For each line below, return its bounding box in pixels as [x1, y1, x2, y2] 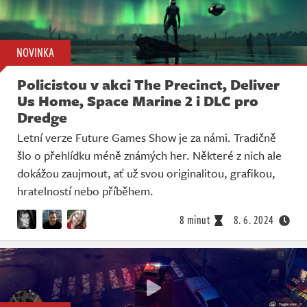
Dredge [17, 106, 67, 127]
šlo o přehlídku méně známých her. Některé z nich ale [17, 146, 282, 164]
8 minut [179, 211, 210, 228]
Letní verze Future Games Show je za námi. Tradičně [17, 128, 276, 146]
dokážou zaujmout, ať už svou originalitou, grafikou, [17, 164, 275, 182]
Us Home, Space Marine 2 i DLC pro [17, 90, 258, 111]
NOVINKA [16, 42, 54, 61]
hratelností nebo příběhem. [17, 182, 153, 199]
